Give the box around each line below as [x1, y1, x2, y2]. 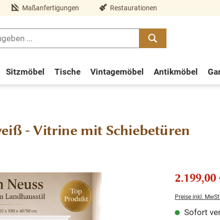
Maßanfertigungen [22, 3, 79, 12]
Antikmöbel [153, 66, 198, 77]
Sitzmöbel [5, 66, 45, 77]
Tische [54, 66, 81, 77]
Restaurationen [110, 3, 157, 12]
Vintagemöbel [90, 66, 144, 77]
